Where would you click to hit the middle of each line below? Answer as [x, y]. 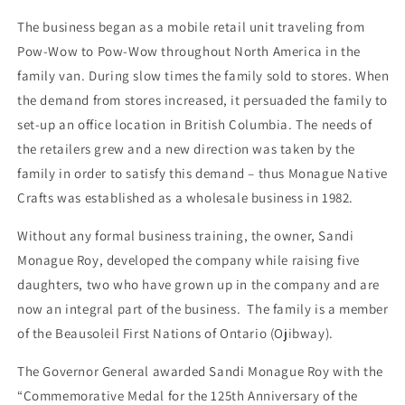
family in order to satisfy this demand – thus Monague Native [203, 173]
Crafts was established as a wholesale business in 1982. [186, 197]
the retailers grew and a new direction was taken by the [187, 148]
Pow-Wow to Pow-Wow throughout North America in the [189, 51]
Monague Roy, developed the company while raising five [188, 259]
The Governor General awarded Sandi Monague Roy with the [201, 371]
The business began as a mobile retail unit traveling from [191, 26]
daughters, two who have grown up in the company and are [199, 284]
